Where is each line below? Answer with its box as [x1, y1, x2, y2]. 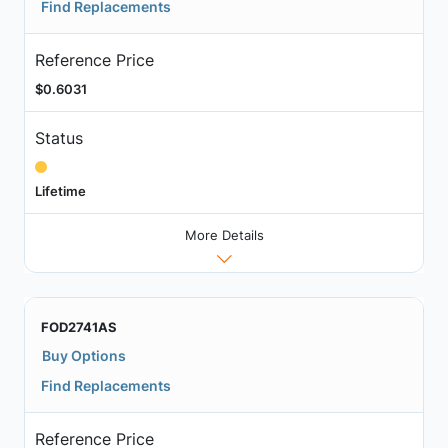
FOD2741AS [41, 319, 117, 336]
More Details [184, 227, 264, 244]
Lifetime [34, 182, 86, 199]
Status [34, 127, 83, 148]
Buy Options [42, 347, 126, 365]
